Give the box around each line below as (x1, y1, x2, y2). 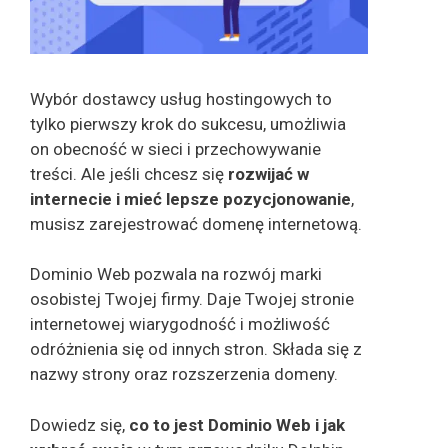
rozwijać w (228, 163, 309, 184)
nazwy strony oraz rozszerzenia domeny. (30, 364, 338, 385)
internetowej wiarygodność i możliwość (30, 314, 330, 335)
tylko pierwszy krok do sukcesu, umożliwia (30, 113, 346, 134)
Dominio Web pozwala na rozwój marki (30, 264, 322, 285)
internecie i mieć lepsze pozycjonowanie (30, 188, 351, 209)
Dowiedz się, (30, 414, 129, 435)
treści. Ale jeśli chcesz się (30, 163, 228, 184)
